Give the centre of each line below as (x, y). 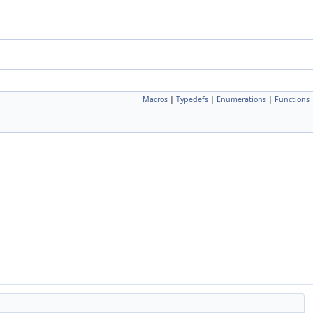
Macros (155, 99)
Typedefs (192, 99)
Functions (292, 99)
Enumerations (241, 99)
